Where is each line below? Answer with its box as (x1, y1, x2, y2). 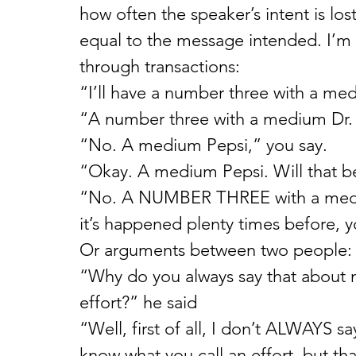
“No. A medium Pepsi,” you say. (79, 134, 327, 156)
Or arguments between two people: (79, 239, 352, 261)
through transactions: (79, 56, 240, 77)
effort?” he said (79, 292, 197, 313)
